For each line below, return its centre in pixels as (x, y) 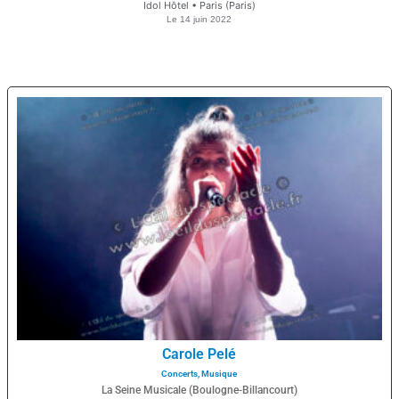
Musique (220, 374)
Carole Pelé (199, 354)
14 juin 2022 (206, 20)
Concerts (180, 374)
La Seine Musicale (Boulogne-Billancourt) (199, 391)
